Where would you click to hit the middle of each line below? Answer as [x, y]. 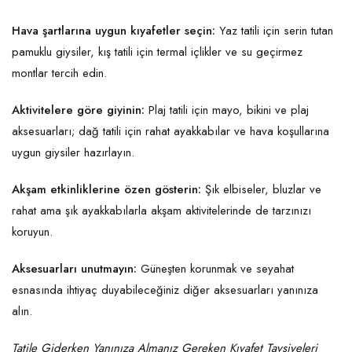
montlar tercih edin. [61, 73]
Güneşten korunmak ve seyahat [215, 269]
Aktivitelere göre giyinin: [78, 110]
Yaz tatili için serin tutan [274, 31]
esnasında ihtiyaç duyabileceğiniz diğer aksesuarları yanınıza [165, 290]
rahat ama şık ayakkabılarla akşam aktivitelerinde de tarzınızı [161, 211]
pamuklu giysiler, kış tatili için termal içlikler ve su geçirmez [157, 52]
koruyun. [34, 232]
